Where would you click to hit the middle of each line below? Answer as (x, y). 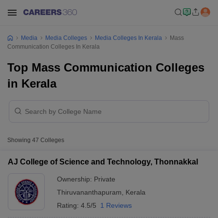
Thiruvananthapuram (89, 192)
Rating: (69, 205)
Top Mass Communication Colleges (106, 67)
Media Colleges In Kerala (128, 38)
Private (105, 179)
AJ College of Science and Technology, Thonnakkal (103, 162)
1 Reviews (116, 205)
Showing (20, 140)
